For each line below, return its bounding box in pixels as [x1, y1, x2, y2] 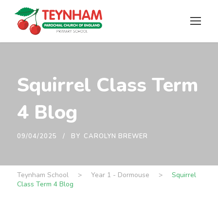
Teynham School [17, 170, 69, 180]
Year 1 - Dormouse [91, 170, 149, 180]
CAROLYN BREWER [84, 132, 148, 141]
